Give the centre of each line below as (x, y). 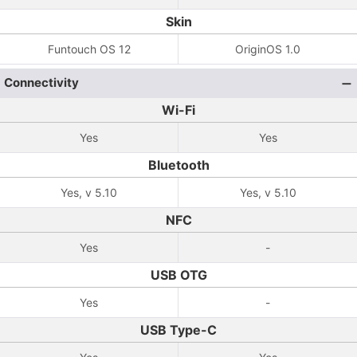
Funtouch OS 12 (89, 49)
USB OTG (178, 275)
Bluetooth (178, 165)
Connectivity (41, 82)
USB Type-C (178, 330)
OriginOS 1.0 (268, 49)
